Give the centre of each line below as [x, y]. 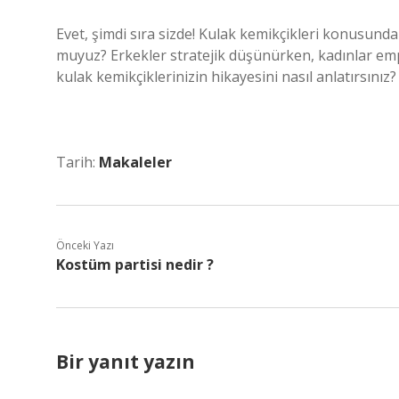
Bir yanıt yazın [126, 362]
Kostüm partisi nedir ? [135, 265]
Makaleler [135, 162]
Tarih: [77, 162]
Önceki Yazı [85, 245]
